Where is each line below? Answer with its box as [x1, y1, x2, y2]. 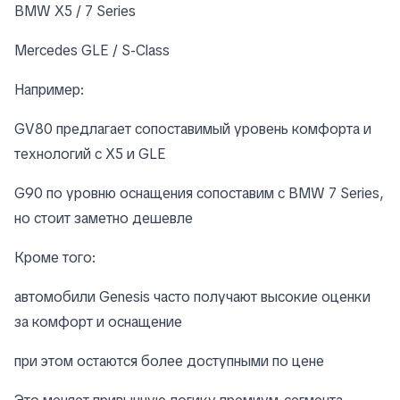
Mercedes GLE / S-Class [14, 41, 170, 61]
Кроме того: [14, 248, 96, 268]
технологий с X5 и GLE [14, 145, 166, 164]
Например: [14, 80, 84, 100]
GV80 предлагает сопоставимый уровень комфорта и [14, 120, 371, 139]
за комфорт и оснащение [14, 312, 182, 332]
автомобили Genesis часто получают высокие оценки [14, 287, 371, 307]
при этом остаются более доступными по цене [14, 352, 324, 371]
